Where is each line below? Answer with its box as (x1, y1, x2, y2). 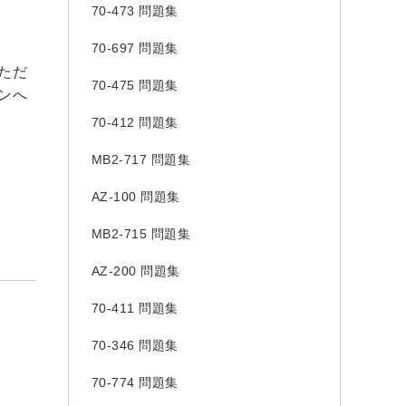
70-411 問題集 (91, 301, 179, 315)
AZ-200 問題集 (91, 264, 180, 278)
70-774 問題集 (91, 375, 179, 390)
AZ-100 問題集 (91, 189, 180, 204)
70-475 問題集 (91, 78, 179, 92)
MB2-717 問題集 (91, 152, 190, 167)
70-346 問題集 (91, 338, 179, 353)
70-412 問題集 (91, 115, 179, 130)
